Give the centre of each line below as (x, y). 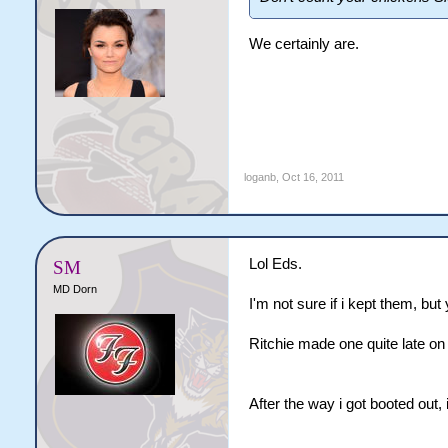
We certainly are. (303, 43)
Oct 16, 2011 (312, 177)
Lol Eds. (275, 264)
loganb (259, 177)
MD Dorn (74, 289)
